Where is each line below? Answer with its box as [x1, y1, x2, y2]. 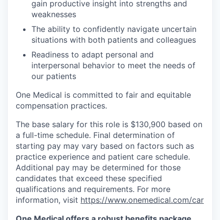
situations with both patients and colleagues [31, 34, 196, 45]
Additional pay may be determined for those [16, 162, 181, 172]
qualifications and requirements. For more [16, 184, 170, 194]
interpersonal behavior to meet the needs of [31, 60, 195, 70]
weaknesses [31, 9, 76, 19]
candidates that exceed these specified [16, 173, 162, 183]
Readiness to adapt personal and [31, 49, 154, 59]
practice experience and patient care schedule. [16, 151, 190, 162]
